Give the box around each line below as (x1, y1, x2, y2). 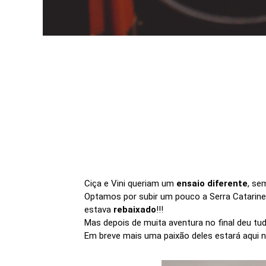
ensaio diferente (176, 178, 248, 189)
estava (84, 204, 113, 215)
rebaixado (113, 204, 156, 215)
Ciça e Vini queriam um (84, 178, 176, 189)
